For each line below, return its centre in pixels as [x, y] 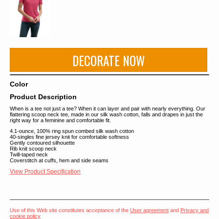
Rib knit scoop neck [33, 149]
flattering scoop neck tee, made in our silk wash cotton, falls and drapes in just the [106, 114]
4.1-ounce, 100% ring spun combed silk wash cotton [72, 131]
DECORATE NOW [108, 60]
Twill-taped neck [29, 154]
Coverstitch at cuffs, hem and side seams [59, 160]
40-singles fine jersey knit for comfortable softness [69, 137]
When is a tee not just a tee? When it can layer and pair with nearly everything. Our [108, 109]
